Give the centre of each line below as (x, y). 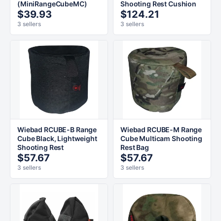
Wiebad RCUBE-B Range (57, 129)
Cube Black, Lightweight (57, 138)
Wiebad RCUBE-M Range (161, 129)
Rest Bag (135, 147)
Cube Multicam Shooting (161, 138)
